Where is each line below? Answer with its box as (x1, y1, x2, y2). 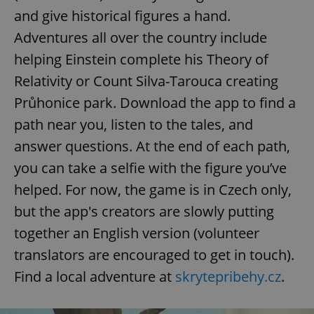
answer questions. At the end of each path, (14, 136, 290, 156)
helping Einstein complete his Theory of (14, 49, 268, 69)
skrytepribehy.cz (175, 266, 281, 286)
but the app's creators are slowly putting (14, 201, 274, 221)
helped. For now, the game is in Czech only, (14, 179, 292, 199)
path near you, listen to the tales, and (14, 114, 253, 134)
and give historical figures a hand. (14, 6, 231, 25)
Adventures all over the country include (14, 27, 267, 47)
